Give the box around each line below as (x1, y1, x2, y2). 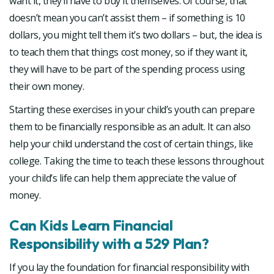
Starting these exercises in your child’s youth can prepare (9, 102, 255, 116)
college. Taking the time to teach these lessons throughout (9, 154, 264, 168)
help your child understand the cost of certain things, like (9, 136, 253, 150)
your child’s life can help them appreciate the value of (9, 171, 237, 185)
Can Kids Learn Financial (9, 215, 173, 234)
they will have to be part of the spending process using (9, 62, 245, 76)
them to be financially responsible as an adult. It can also (9, 119, 251, 133)
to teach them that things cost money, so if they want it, (9, 45, 248, 59)
